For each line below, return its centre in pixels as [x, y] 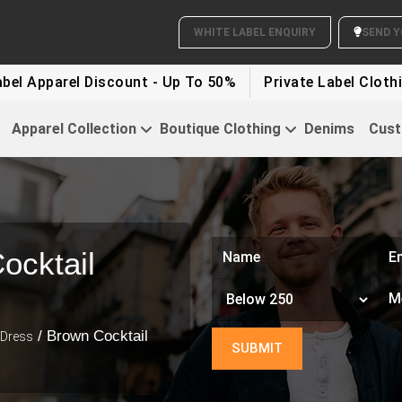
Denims [329, 128]
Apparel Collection [74, 128]
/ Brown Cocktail [91, 336]
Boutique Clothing [220, 128]
